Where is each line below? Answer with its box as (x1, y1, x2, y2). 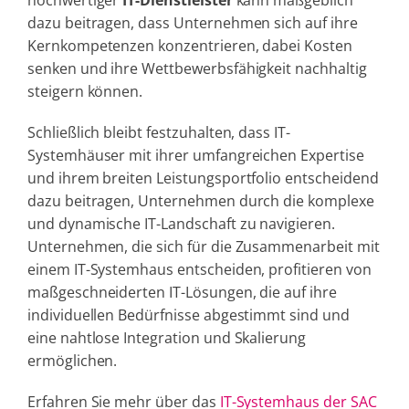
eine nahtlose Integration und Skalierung (26, 328, 307, 349)
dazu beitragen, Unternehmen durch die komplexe (26, 191, 374, 212)
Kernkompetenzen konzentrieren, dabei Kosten (26, 36, 352, 57)
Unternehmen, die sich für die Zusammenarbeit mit (26, 236, 380, 257)
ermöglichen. (26, 351, 118, 372)
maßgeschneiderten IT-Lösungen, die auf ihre (26, 282, 337, 303)
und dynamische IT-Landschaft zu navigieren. (26, 214, 335, 235)
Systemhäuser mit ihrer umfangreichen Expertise (26, 145, 364, 166)
